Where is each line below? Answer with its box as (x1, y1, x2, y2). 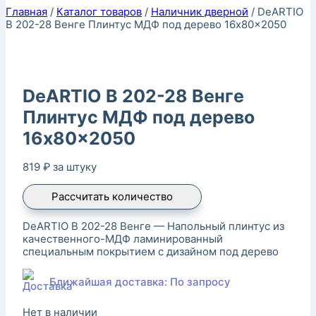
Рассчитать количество (51, 189, 173, 203)
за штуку (53, 159, 97, 174)
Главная (6, 5, 47, 18)
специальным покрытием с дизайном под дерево (23, 244, 279, 258)
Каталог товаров (56, 5, 142, 18)
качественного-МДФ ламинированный (23, 231, 223, 245)
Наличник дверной (151, 5, 248, 18)
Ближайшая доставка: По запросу (49, 274, 231, 288)
